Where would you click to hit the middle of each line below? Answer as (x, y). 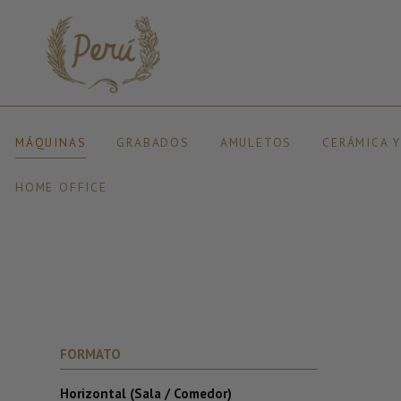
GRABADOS (153, 142)
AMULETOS (256, 142)
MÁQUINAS (51, 142)
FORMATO (90, 354)
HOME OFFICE (61, 187)
